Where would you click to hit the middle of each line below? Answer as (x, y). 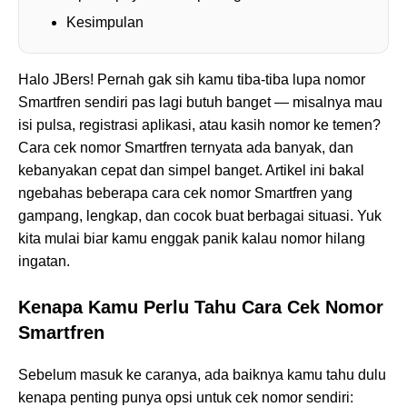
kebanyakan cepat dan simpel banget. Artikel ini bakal (191, 171)
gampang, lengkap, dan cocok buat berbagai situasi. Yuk (200, 216)
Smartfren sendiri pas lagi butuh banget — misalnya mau (200, 103)
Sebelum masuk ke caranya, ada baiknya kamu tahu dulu (202, 375)
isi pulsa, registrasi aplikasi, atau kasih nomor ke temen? (199, 125)
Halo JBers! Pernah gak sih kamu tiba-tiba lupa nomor (192, 80)
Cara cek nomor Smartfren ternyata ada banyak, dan (186, 148)
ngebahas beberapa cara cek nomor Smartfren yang (185, 194)
